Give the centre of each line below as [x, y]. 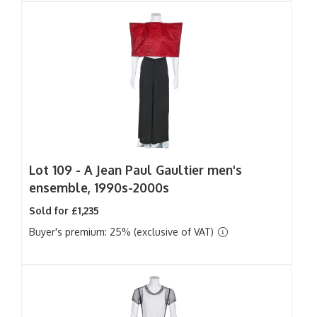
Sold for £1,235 [64, 211]
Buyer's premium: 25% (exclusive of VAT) [123, 232]
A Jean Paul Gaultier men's [163, 170]
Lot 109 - [57, 170]
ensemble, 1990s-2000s [99, 188]
